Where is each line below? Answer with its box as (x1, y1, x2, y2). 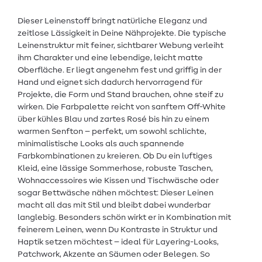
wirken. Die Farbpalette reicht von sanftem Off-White (18, 103, 226, 112)
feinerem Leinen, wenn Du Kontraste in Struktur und (18, 226, 218, 235)
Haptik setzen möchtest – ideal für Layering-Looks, (18, 238, 219, 247)
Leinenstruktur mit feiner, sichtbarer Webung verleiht (18, 42, 223, 50)
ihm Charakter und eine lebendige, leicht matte (18, 54, 203, 63)
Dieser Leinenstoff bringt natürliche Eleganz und (18, 17, 207, 26)
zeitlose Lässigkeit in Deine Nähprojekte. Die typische (18, 29, 226, 38)
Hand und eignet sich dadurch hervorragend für (18, 78, 202, 87)
